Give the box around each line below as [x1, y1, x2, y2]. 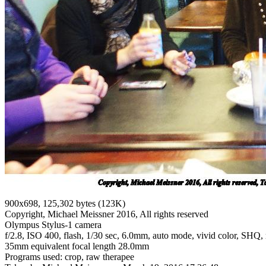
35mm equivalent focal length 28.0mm [5, 241, 149, 252]
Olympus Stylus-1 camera [5, 220, 102, 230]
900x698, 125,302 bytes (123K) [5, 198, 125, 209]
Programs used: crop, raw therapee [5, 252, 134, 262]
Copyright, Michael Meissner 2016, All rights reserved [5, 209, 208, 220]
